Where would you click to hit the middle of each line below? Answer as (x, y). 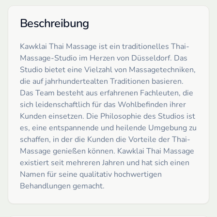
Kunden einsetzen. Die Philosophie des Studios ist (108, 116)
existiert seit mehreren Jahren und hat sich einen (105, 163)
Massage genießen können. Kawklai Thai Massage (107, 151)
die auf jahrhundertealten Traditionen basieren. (102, 81)
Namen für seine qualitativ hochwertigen (91, 174)
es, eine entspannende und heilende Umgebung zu (108, 128)
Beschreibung (54, 23)
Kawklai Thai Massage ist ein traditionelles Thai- (105, 46)
